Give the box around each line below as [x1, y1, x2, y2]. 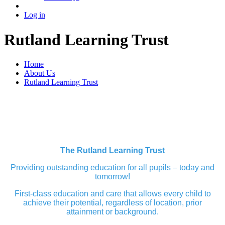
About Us [24, 69, 55, 78]
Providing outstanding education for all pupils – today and [11, 163, 214, 172]
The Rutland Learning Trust [60, 146, 165, 155]
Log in [24, 11, 45, 20]
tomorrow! [95, 172, 130, 181]
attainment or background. [66, 207, 159, 216]
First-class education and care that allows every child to [14, 189, 211, 198]
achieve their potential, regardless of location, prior [23, 198, 202, 207]
